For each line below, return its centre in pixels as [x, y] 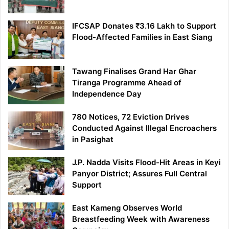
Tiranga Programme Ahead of [127, 82]
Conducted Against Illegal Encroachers [144, 128]
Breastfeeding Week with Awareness [141, 219]
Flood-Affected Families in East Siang [142, 37]
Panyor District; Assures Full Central [140, 173]
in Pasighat [93, 139]
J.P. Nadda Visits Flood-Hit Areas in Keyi [146, 162]
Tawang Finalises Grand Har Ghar [134, 71]
